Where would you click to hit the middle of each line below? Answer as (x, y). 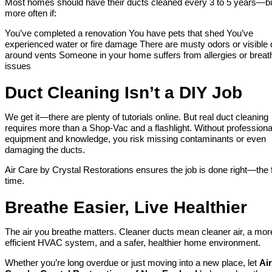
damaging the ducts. (45, 150)
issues (18, 66)
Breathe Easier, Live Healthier (126, 208)
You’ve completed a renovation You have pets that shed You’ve (129, 33)
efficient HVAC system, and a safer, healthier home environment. (133, 243)
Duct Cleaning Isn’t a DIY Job (124, 93)
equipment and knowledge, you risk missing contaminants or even (135, 139)
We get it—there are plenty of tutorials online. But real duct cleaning (137, 117)
